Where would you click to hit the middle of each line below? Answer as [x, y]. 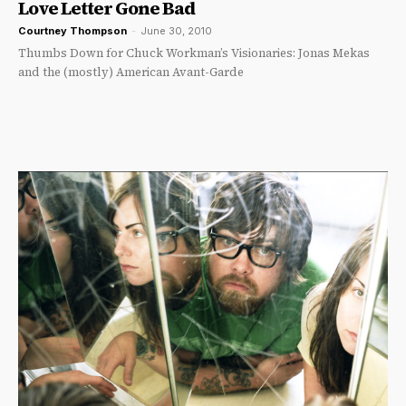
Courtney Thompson [72, 31]
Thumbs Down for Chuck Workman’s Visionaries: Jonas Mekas [194, 53]
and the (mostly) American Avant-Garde [132, 72]
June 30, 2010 [176, 31]
